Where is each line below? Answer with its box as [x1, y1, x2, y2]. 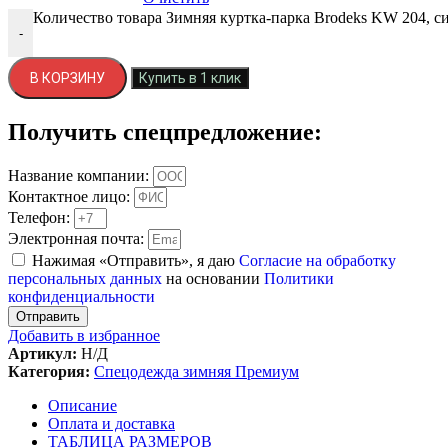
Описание [48, 396, 117, 414]
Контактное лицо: [8, 187, 134, 205]
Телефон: [8, 208, 74, 226]
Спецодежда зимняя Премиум [94, 362, 299, 380]
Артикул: [8, 344, 81, 362]
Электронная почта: [8, 229, 148, 247]
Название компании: [8, 166, 153, 184]
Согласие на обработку [239, 251, 396, 269]
